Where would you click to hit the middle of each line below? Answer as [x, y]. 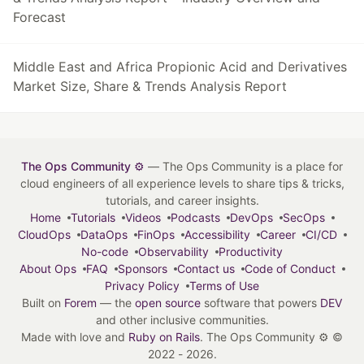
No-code [105, 251]
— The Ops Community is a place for [244, 166]
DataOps [104, 234]
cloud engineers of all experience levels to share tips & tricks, [182, 183]
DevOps [251, 217]
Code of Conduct [290, 269]
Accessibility [217, 234]
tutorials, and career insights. [182, 200]
